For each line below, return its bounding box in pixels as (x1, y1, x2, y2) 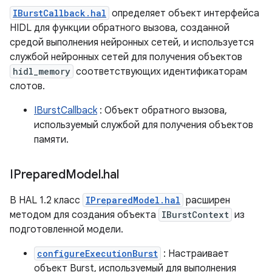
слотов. (10, 80, 45, 92)
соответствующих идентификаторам (73, 66, 247, 78)
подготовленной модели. (10, 223, 123, 236)
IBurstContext (161, 209, 229, 220)
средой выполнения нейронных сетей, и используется (10, 36, 254, 49)
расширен (183, 194, 230, 206)
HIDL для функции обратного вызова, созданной (10, 22, 229, 34)
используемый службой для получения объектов (34, 119, 253, 131)
